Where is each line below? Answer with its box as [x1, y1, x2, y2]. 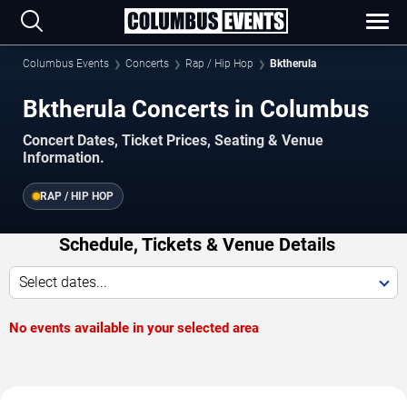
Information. [23, 148, 104, 166]
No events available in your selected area [9, 319, 259, 336]
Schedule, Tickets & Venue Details [58, 233, 335, 255]
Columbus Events [23, 57, 109, 70]
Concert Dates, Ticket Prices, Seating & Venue [23, 131, 323, 149]
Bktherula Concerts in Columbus [23, 95, 369, 123]
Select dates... [19, 273, 107, 291]
